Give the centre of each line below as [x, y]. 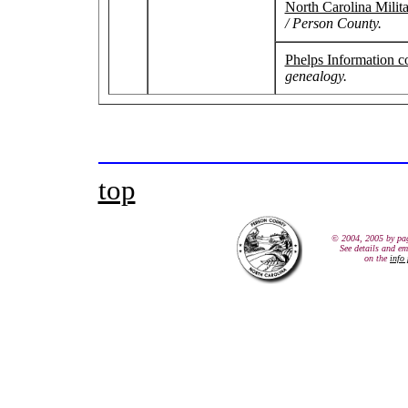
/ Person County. [333, 24]
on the [377, 259]
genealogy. [316, 76]
